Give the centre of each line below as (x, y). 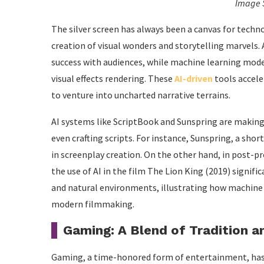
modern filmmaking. (93, 204)
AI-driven (194, 78)
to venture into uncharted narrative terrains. (141, 95)
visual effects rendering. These (113, 78)
